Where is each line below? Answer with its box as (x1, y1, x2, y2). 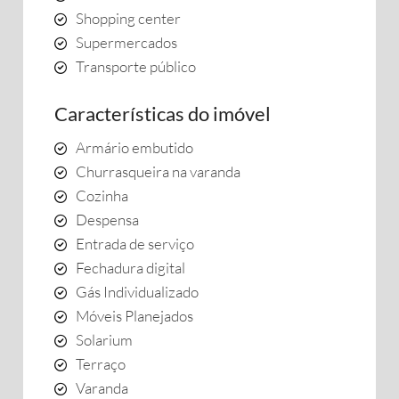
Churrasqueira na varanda (76, 162, 240, 181)
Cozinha (76, 186, 128, 205)
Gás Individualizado (76, 282, 199, 301)
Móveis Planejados (76, 306, 193, 325)
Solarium (76, 330, 133, 349)
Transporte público (76, 57, 196, 76)
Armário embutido (76, 138, 193, 157)
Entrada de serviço (76, 234, 194, 253)
